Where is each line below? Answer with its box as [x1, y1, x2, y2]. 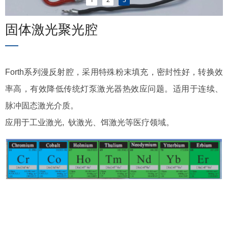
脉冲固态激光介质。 [5, 101, 78, 110]
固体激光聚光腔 [5, 22, 98, 37]
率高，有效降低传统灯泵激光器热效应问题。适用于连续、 [5, 84, 223, 93]
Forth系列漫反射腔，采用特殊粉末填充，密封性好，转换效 [5, 68, 223, 76]
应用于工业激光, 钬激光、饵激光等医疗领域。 [5, 118, 174, 127]
